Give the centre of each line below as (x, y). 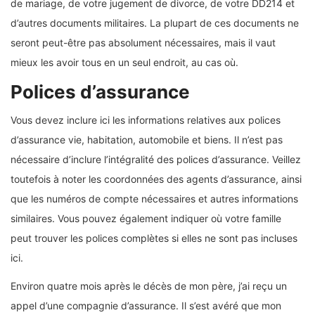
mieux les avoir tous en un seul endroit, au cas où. (124, 63)
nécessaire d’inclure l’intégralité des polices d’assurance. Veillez (156, 160)
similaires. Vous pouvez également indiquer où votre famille (146, 219)
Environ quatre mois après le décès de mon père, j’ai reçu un (149, 286)
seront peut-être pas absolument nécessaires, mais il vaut (143, 43)
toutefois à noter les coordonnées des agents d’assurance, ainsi (156, 179)
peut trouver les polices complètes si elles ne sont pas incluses (154, 238)
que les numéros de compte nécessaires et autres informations (154, 199)
